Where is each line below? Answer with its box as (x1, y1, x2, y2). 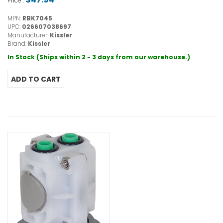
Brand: (7, 39, 28, 48)
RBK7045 (22, 14, 52, 23)
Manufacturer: (7, 31, 50, 40)
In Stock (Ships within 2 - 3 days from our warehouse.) (7, 53, 190, 62)
